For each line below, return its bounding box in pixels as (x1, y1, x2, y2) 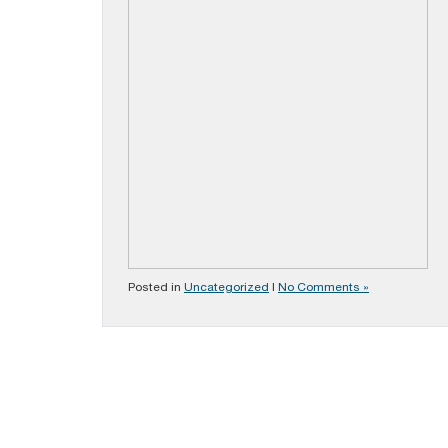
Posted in (128, 280, 184, 294)
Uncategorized (184, 280, 269, 294)
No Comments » (278, 280, 369, 294)
